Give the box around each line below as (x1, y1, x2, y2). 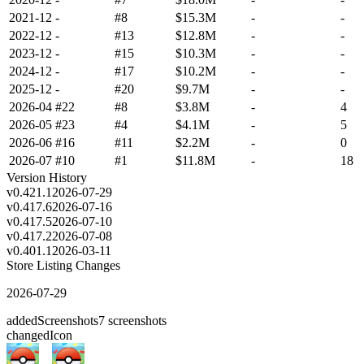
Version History (6, 170, 87, 184)
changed (6, 327, 50, 342)
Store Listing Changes (6, 258, 120, 272)
